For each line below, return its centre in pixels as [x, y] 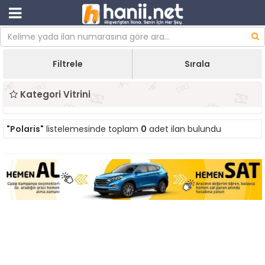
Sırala [198, 64]
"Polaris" [25, 129]
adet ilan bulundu [184, 129]
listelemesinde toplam [92, 129]
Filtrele [67, 64]
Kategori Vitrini [54, 94]
